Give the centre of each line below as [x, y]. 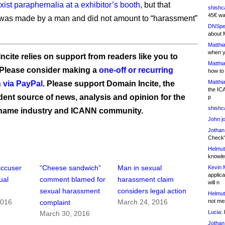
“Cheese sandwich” [71, 168]
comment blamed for [73, 180]
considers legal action [152, 191]
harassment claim [146, 180]
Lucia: [215, 212]
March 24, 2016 [143, 202]
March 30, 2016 [65, 214]
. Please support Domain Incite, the [109, 84]
